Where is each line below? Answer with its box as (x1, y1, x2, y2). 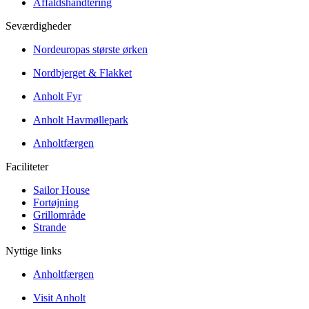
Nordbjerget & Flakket (33, 67, 132, 79)
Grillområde (33, 209, 86, 221)
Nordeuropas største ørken (33, 43, 148, 56)
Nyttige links (6, 245, 61, 257)
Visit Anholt (33, 292, 86, 304)
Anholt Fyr (33, 90, 81, 103)
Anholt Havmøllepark (33, 114, 128, 126)
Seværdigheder (6, 20, 71, 32)
